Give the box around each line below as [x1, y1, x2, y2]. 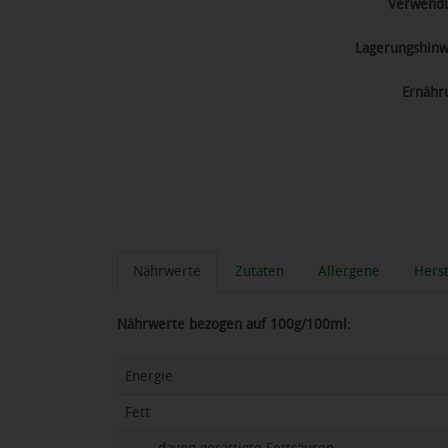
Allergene [318, 263, 380, 280]
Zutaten [235, 263, 284, 280]
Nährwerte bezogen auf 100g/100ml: [117, 316, 351, 333]
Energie [125, 368, 173, 385]
